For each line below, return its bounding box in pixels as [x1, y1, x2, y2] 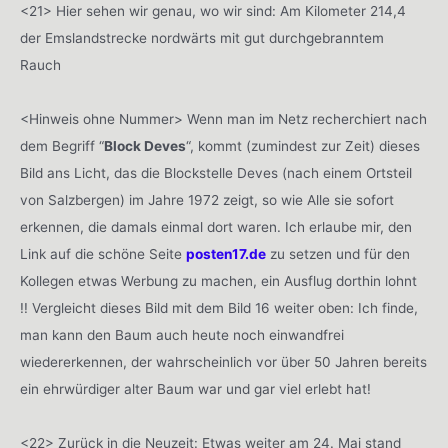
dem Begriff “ [20, 138, 104, 155]
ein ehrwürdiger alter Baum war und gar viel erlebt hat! [20, 381, 371, 398]
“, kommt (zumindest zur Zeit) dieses [186, 138, 420, 155]
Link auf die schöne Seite [20, 246, 186, 263]
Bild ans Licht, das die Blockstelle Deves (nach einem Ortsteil [20, 165, 412, 182]
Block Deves [104, 138, 186, 155]
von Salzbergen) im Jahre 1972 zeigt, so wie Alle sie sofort [20, 192, 394, 209]
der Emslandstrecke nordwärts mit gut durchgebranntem [20, 30, 384, 47]
